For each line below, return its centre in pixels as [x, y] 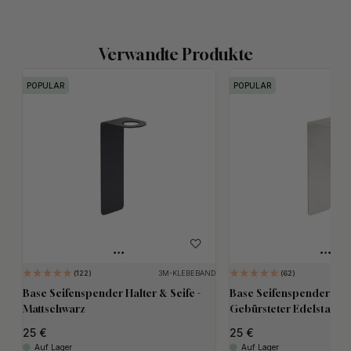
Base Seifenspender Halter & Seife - [111, 293]
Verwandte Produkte [175, 54]
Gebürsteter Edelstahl [284, 308]
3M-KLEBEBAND [186, 273]
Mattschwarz [54, 308]
